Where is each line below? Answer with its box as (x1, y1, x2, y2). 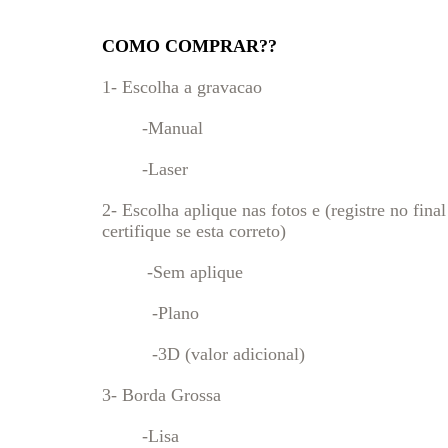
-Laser (102, 159, 188, 179)
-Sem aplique (102, 262, 243, 282)
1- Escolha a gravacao (102, 77, 262, 97)
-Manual (102, 118, 203, 138)
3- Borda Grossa (102, 385, 221, 405)
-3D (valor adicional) (102, 344, 305, 364)
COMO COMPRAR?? (102, 36, 277, 56)
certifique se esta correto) (102, 221, 291, 241)
